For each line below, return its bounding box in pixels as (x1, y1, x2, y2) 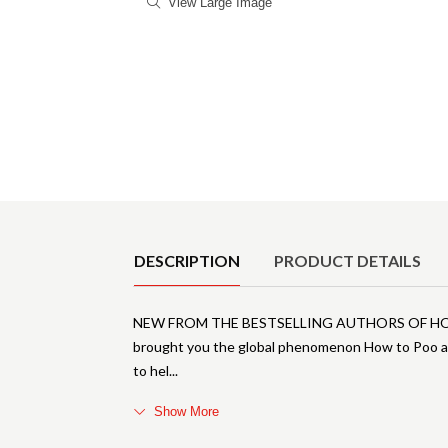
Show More (154, 404, 220, 420)
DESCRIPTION (134, 251, 241, 271)
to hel (133, 362, 170, 380)
